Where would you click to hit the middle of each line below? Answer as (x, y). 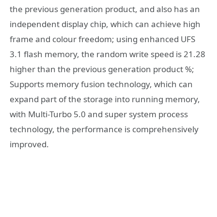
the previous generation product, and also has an (105, 9)
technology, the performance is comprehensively (104, 129)
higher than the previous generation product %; (102, 69)
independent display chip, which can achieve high (105, 24)
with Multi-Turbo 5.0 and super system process (99, 114)
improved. (29, 144)
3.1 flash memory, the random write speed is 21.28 (108, 54)
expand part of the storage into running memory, (105, 99)
